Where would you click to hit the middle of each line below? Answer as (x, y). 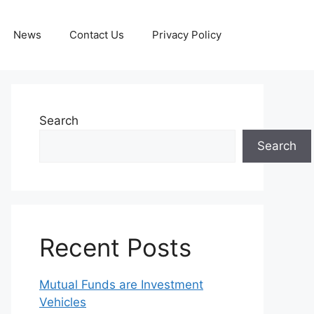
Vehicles (63, 302)
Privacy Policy (187, 35)
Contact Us (97, 35)
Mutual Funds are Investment (121, 285)
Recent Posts (115, 247)
